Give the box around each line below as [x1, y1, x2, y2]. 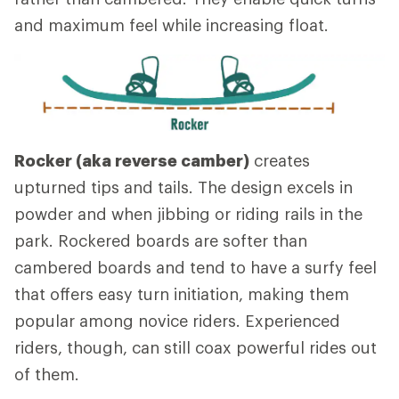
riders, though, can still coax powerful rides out [14, 337, 377, 357]
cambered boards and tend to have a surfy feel [14, 256, 377, 277]
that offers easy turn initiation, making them [14, 283, 349, 304]
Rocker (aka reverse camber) [14, 150, 249, 170]
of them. [14, 363, 79, 384]
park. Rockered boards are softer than [14, 230, 307, 250]
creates [249, 150, 310, 170]
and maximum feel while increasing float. [14, 15, 329, 36]
